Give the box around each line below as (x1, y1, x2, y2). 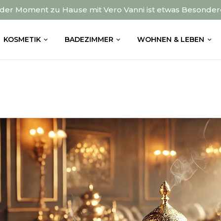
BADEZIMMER (64, 35, 113, 44)
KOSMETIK (3, 35, 41, 44)
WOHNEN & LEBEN (137, 35, 205, 44)
